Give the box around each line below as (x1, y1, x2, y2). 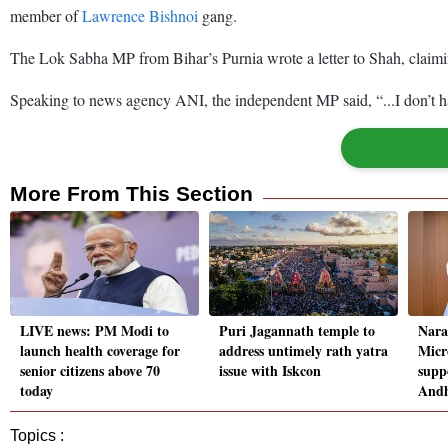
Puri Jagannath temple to (219, 320, 375, 342)
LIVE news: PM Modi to (20, 320, 169, 342)
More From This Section (10, 181, 253, 205)
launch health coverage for (20, 340, 180, 362)
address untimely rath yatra (219, 340, 388, 362)
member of (10, 4, 82, 26)
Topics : (10, 427, 64, 445)
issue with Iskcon (219, 360, 321, 382)
